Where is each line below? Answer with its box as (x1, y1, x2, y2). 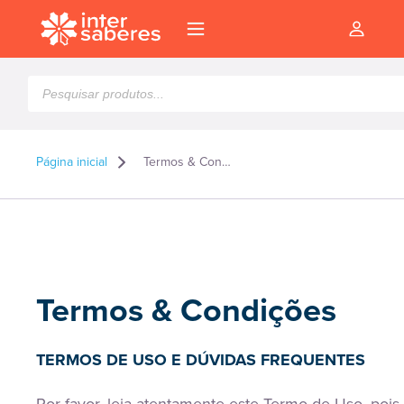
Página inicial (36, 152, 107, 171)
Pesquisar (27, 72, 88, 93)
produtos (27, 88, 84, 109)
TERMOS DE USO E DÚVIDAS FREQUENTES (36, 348, 365, 372)
